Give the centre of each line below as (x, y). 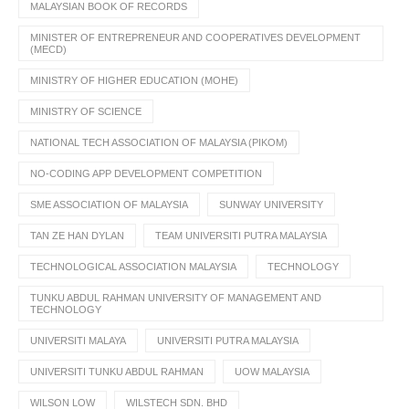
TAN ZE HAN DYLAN (77, 236)
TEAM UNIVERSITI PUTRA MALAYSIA (241, 236)
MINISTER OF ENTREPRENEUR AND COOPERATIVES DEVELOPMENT (195, 38)
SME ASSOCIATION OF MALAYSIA (109, 205)
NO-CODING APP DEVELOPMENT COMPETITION (146, 174)
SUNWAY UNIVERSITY (271, 205)
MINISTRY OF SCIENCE (86, 112)
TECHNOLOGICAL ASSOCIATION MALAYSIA (133, 267)
